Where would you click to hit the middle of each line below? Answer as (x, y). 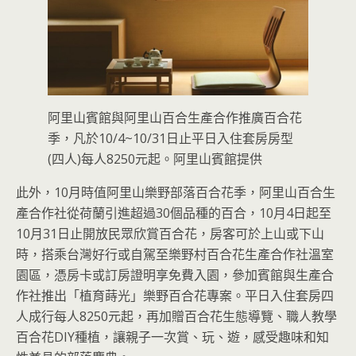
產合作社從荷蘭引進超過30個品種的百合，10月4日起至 (174, 213)
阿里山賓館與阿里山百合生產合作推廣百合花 (175, 118)
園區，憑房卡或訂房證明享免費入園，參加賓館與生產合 (175, 275)
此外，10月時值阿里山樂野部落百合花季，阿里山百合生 (176, 193)
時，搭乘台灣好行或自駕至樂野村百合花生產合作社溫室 (175, 255)
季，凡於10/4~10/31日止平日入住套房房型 (170, 139)
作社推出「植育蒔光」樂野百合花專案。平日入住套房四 (175, 296)
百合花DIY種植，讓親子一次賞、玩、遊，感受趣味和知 (172, 337)
